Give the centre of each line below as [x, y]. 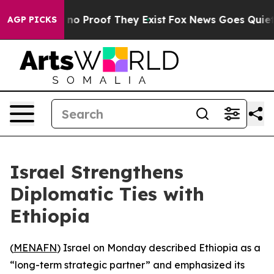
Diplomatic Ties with [107, 194]
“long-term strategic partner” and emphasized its [127, 265]
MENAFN [35, 248]
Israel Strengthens [97, 172]
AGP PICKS [32, 20]
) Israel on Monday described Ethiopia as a [159, 248]
